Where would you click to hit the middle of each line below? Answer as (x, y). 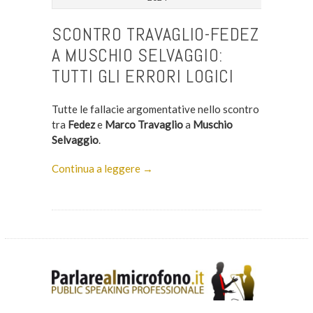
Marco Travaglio (144, 124)
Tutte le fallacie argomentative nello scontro (155, 109)
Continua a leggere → (102, 168)
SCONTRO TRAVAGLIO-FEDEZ (155, 34)
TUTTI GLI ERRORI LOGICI (143, 76)
